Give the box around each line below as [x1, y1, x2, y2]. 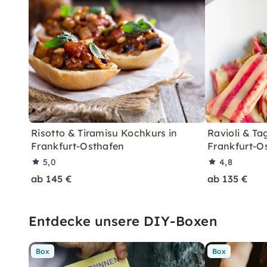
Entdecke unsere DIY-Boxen [29, 213, 217, 229]
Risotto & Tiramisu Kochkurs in [31, 127, 178, 139]
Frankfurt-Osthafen [31, 140, 125, 152]
